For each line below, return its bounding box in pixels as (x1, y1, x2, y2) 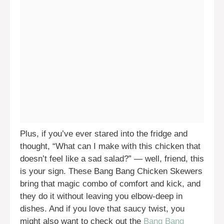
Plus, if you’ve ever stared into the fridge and (20, 128, 187, 138)
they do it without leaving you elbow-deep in (20, 191, 182, 201)
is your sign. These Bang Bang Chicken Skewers (20, 166, 202, 176)
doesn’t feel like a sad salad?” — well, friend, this (20, 153, 204, 163)
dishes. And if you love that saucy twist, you (20, 203, 184, 213)
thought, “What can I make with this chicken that (20, 141, 200, 151)
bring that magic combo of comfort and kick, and (20, 178, 200, 188)
